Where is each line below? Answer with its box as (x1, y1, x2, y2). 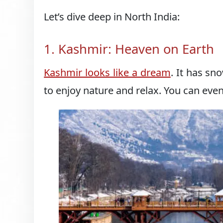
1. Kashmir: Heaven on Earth (44, 40, 215, 58)
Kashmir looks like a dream (44, 66, 171, 80)
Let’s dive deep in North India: (44, 9, 180, 23)
